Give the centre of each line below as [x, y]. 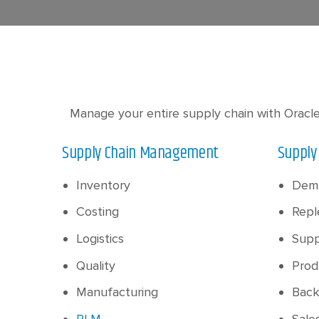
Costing [98, 212]
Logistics [100, 238]
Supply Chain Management [140, 153]
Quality [96, 265]
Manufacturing [117, 292]
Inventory [104, 185]
